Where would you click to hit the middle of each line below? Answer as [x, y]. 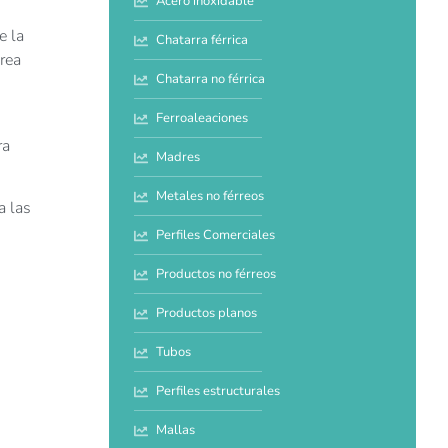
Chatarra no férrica [211, 79]
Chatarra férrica [202, 40]
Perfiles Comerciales [216, 235]
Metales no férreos [210, 196]
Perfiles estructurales [218, 391]
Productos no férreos [216, 274]
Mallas [176, 430]
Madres [178, 157]
